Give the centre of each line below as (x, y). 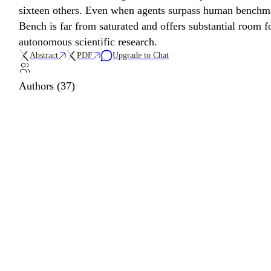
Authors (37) (47, 86)
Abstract (44, 55)
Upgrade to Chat (141, 55)
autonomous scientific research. (88, 42)
